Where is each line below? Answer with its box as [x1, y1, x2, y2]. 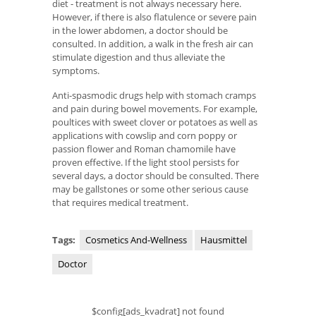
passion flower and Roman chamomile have [52, 142, 236, 155]
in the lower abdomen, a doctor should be [52, 24, 228, 37]
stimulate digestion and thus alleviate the [52, 51, 225, 63]
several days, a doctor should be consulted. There [52, 169, 259, 182]
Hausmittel [200, 233, 247, 247]
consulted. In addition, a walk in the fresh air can [52, 37, 253, 50]
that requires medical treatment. [52, 195, 188, 209]
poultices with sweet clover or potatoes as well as [52, 115, 257, 128]
